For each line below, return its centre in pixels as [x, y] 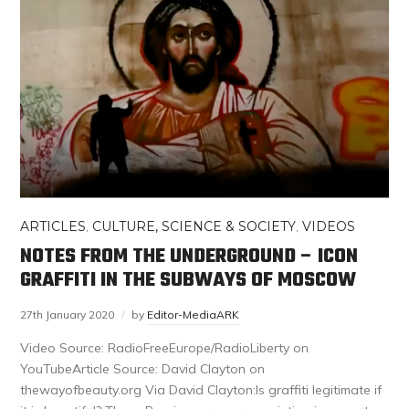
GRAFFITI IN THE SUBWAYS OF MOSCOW [189, 280]
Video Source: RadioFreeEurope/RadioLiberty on [165, 347]
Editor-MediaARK [194, 314]
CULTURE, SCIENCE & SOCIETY [194, 226]
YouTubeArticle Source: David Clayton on [143, 368]
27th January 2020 [68, 314]
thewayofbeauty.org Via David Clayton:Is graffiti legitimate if [201, 389]
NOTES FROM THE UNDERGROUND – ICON [189, 256]
